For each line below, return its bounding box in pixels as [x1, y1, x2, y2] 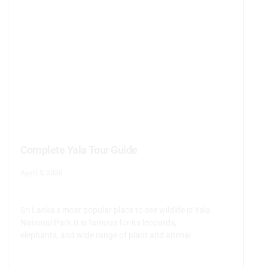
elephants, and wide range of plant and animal [20, 230, 191, 240]
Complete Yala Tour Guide [20, 143, 138, 156]
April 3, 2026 [20, 167, 63, 177]
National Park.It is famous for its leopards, [20, 217, 176, 227]
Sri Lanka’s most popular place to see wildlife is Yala [20, 205, 211, 215]
